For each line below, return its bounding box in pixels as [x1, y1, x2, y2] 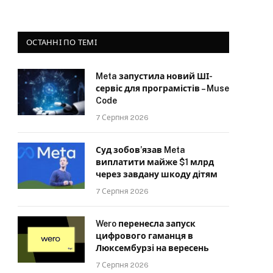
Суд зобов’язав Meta [96, 144, 185, 155]
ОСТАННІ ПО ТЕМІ [26, 37, 97, 47]
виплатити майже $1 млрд [96, 157, 214, 167]
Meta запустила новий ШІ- [96, 71, 213, 81]
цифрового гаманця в [96, 230, 193, 241]
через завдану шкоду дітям [96, 169, 218, 179]
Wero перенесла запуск [96, 218, 196, 229]
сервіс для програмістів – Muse [96, 83, 229, 93]
